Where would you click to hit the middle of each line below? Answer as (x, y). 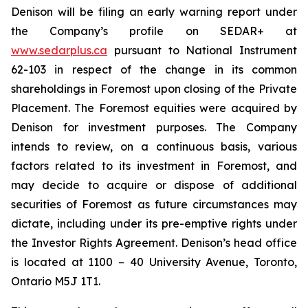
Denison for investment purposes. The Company (154, 127)
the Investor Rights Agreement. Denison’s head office (154, 243)
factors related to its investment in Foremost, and (154, 166)
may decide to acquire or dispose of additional (154, 185)
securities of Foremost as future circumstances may (154, 204)
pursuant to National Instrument (202, 50)
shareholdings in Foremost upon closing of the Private (154, 89)
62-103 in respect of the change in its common (154, 69)
